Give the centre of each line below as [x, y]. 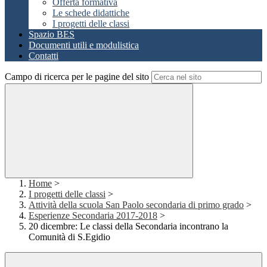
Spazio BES [52, 35]
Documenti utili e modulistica [84, 45]
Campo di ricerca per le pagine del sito [77, 77]
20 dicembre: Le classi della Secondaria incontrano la [128, 226]
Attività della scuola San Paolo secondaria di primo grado [136, 205]
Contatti [44, 56]
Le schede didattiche [91, 13]
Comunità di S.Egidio [69, 237]
